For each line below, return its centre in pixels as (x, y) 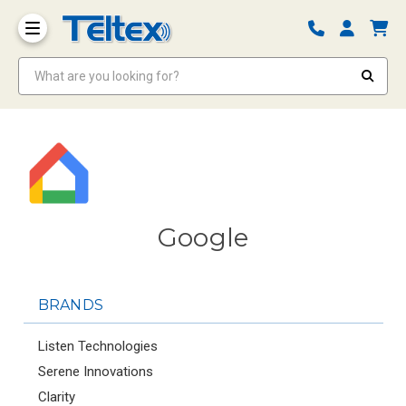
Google (203, 237)
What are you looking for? (90, 65)
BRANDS (71, 304)
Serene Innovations (95, 371)
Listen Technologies (97, 346)
